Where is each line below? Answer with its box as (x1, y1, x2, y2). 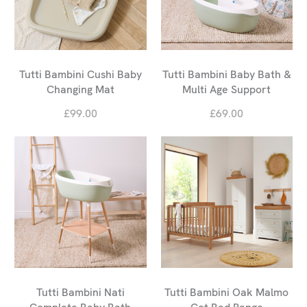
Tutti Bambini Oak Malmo (164, 284, 289, 299)
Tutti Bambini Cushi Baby (19, 67, 142, 82)
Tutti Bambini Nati (36, 284, 125, 299)
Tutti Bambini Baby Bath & (162, 67, 291, 82)
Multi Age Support (182, 82, 271, 97)
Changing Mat (46, 82, 114, 97)
